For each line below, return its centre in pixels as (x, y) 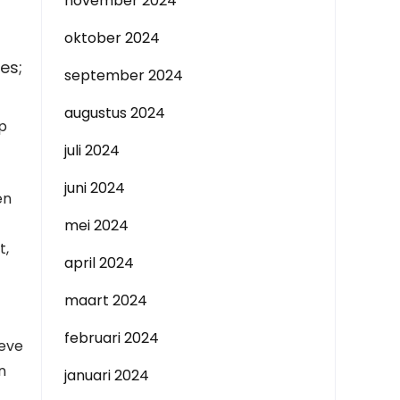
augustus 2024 (115, 113)
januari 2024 (107, 375)
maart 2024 (106, 300)
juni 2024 (95, 188)
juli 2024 (92, 150)
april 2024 (99, 263)
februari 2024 (112, 338)
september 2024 (124, 75)
